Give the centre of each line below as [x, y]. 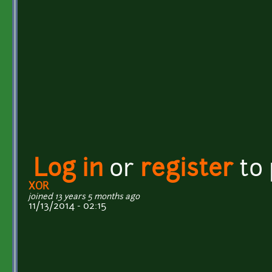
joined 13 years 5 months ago [84, 197]
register [187, 170]
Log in [68, 170]
